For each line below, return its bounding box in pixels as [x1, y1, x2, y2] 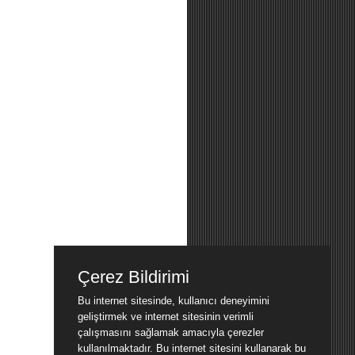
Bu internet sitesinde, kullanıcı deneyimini [78, 295, 269, 307]
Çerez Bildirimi [78, 267, 189, 287]
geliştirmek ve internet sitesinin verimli [78, 311, 254, 323]
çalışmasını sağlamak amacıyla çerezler [78, 326, 264, 338]
